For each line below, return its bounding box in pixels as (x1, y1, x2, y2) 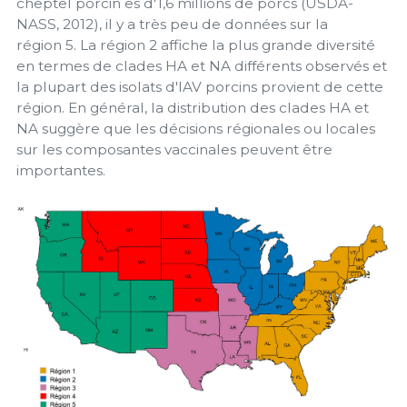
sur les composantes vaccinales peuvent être (16, 141, 333, 159)
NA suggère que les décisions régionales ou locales (16, 120, 375, 138)
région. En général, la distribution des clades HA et (16, 99, 369, 117)
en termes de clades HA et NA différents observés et (16, 57, 387, 75)
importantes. (16, 162, 105, 180)
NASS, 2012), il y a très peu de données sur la (16, 15, 328, 34)
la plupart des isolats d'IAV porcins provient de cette (16, 78, 383, 96)
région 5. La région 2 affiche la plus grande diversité (16, 36, 375, 55)
